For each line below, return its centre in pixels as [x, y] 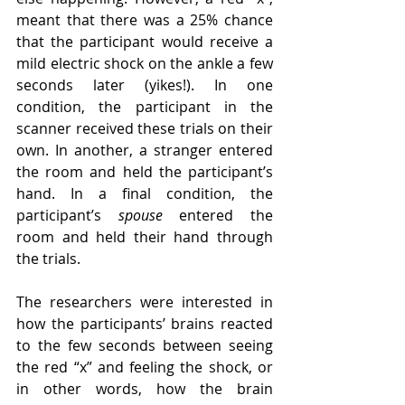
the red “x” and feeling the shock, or [145, 367]
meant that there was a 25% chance [145, 20]
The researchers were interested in [145, 302]
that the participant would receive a [145, 42]
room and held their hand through [145, 237]
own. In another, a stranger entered [145, 151]
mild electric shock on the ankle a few [145, 64]
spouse [140, 216]
